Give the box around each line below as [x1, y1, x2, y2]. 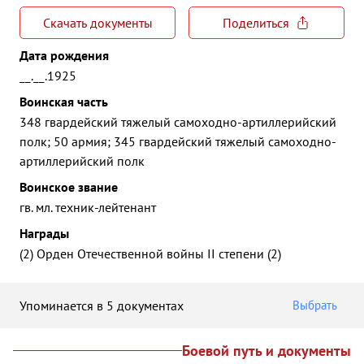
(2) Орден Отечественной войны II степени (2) [19, 245, 281, 262]
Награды [19, 225, 69, 241]
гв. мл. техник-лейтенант [19, 199, 156, 215]
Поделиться [223, 15, 289, 31]
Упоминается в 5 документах [19, 297, 184, 314]
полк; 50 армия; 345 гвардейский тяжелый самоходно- [19, 133, 336, 149]
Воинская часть [19, 93, 108, 110]
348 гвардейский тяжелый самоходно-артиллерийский [19, 114, 336, 130]
